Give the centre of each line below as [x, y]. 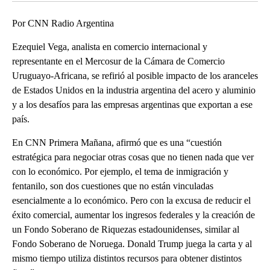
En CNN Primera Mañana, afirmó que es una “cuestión [117, 142]
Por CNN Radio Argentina [63, 23]
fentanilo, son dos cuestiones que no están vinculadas [113, 186]
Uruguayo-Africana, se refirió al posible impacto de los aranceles [135, 75]
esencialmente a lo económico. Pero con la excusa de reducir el [131, 200]
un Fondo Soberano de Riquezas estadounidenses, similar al [126, 229]
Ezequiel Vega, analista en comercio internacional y [110, 46]
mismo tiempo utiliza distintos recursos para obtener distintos [127, 258]
